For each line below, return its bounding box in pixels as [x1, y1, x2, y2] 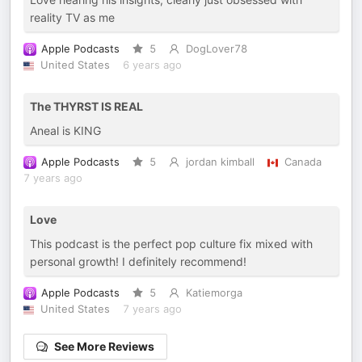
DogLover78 [185, 43, 247, 55]
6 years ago [122, 59, 182, 71]
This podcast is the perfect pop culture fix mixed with [30, 237, 313, 250]
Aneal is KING [30, 124, 101, 137]
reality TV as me [30, 11, 115, 24]
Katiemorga [185, 287, 242, 299]
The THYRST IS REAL [30, 99, 143, 113]
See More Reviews [54, 339, 154, 353]
